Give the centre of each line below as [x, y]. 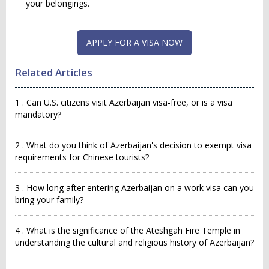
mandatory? [38, 114]
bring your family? [49, 200]
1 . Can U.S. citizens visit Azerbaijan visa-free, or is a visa [124, 102]
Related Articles [54, 72]
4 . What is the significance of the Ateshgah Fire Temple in [128, 230]
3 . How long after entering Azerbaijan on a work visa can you [134, 188]
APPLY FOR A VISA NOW [134, 42]
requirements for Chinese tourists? [82, 157]
